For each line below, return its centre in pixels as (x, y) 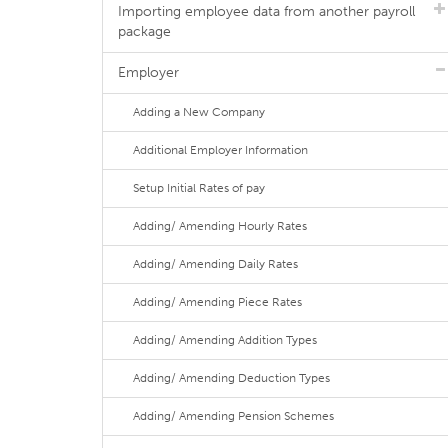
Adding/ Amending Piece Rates (217, 302)
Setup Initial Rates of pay (199, 188)
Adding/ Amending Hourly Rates (220, 226)
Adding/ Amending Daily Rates (215, 264)
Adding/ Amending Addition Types (225, 340)
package (144, 31)
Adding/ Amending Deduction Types (231, 378)
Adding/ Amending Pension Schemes (233, 416)
